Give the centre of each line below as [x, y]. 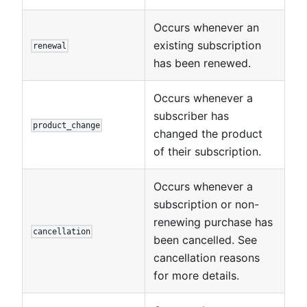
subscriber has [191, 115]
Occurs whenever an [206, 27]
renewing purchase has [213, 222]
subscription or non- [206, 204]
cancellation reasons [207, 257]
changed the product [208, 133]
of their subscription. [207, 151]
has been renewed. [202, 63]
